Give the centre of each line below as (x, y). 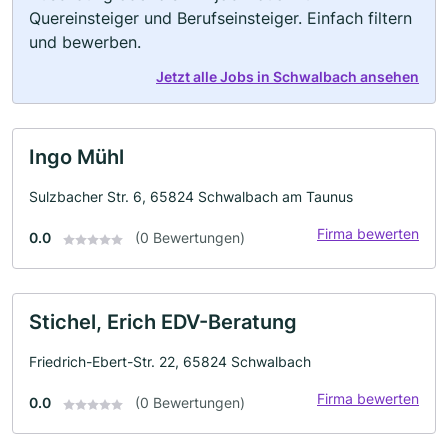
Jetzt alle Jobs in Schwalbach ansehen (287, 77)
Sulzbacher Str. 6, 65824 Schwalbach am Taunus (191, 197)
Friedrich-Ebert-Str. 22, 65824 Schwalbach (170, 362)
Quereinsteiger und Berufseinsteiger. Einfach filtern (220, 18)
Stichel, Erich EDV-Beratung (163, 322)
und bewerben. (85, 42)
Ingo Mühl (76, 157)
